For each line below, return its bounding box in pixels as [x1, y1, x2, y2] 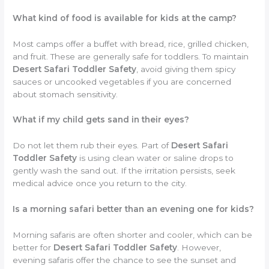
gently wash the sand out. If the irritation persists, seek [13, 166, 236, 176]
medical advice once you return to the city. [13, 178, 187, 189]
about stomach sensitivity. [13, 89, 118, 99]
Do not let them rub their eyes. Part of [13, 141, 172, 151]
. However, [177, 243, 222, 253]
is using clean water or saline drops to [77, 153, 234, 163]
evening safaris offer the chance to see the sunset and [13, 255, 237, 265]
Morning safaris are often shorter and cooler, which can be [13, 230, 253, 240]
